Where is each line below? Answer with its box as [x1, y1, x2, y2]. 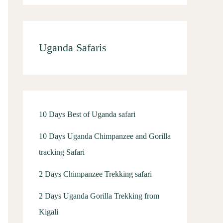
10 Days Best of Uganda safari [39, 110, 135, 118]
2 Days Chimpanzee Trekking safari [39, 170, 152, 178]
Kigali [39, 208, 58, 216]
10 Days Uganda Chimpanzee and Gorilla [39, 132, 171, 140]
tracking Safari [39, 148, 85, 156]
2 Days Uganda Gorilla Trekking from [39, 192, 159, 200]
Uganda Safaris [39, 41, 107, 54]
